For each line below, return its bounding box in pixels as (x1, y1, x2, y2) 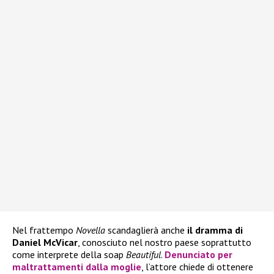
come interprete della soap (12, 248, 126, 261)
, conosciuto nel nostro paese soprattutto (78, 236, 251, 249)
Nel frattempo (12, 224, 76, 237)
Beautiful (126, 248, 161, 261)
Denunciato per (165, 248, 232, 261)
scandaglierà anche (105, 224, 187, 237)
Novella (76, 224, 105, 237)
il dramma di (187, 224, 243, 237)
